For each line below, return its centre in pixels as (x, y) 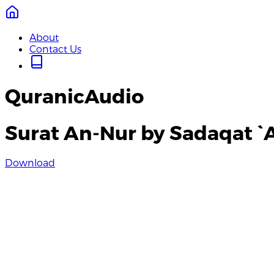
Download (30, 163)
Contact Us (55, 49)
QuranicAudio (74, 96)
